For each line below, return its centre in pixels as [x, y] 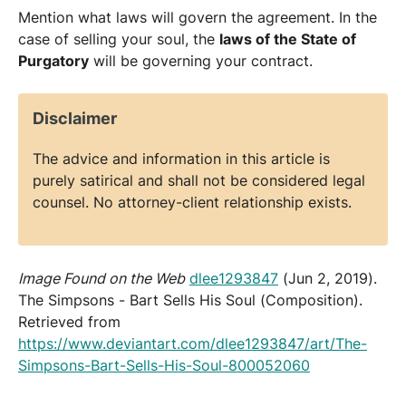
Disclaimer [75, 118]
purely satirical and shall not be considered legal [199, 180]
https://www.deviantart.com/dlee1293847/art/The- [193, 343]
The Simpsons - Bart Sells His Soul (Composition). [190, 300]
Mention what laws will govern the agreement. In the [198, 17]
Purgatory [53, 60]
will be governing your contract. [201, 60]
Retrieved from [69, 321]
